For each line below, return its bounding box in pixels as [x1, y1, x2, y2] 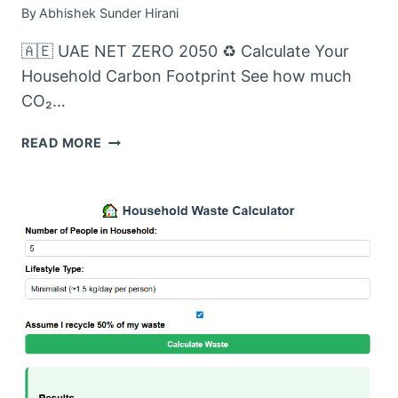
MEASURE [100, 234, 169, 250]
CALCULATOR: [100, 213, 201, 229]
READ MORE [21, 135, 102, 151]
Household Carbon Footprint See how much [21, 67, 352, 86]
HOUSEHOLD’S [100, 275, 200, 291]
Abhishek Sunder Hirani [39, 5, 179, 21]
